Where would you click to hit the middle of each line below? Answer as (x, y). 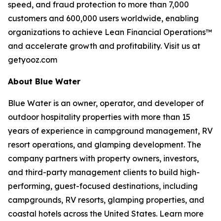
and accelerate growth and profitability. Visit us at (104, 46)
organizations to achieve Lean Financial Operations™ (110, 32)
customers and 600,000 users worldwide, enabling (103, 18)
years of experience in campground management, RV (110, 131)
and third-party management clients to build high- (104, 172)
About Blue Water (44, 81)
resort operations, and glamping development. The (105, 145)
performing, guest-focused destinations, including (103, 186)
